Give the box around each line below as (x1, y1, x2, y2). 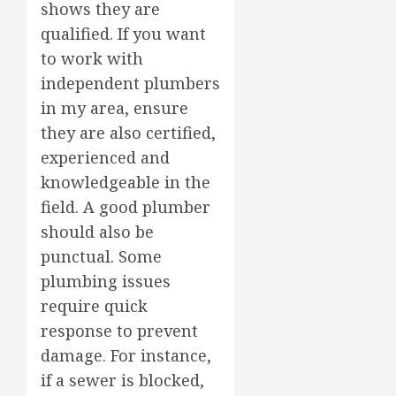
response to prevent (41, 319, 198, 341)
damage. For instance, (41, 344, 211, 366)
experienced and (41, 146, 170, 168)
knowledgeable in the (41, 171, 210, 193)
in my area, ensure (41, 96, 188, 118)
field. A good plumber (41, 195, 210, 217)
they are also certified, (41, 121, 216, 143)
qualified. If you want (41, 22, 206, 44)
